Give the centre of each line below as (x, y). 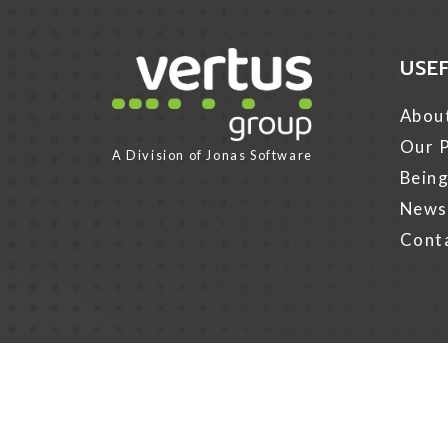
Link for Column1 (172, 68)
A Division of (159, 154)
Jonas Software (259, 154)
